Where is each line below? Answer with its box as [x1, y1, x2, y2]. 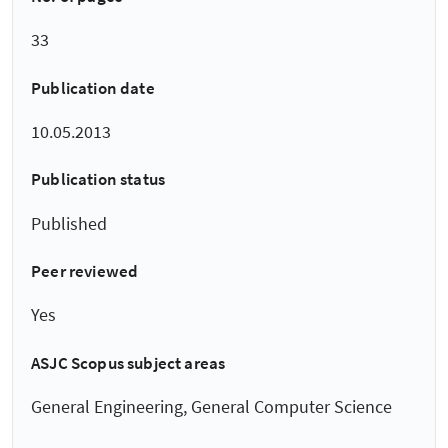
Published [31, 211, 107, 235]
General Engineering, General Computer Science [31, 394, 392, 418]
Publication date [31, 76, 155, 99]
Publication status [31, 168, 166, 191]
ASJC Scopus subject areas [31, 351, 226, 374]
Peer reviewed [31, 260, 139, 283]
